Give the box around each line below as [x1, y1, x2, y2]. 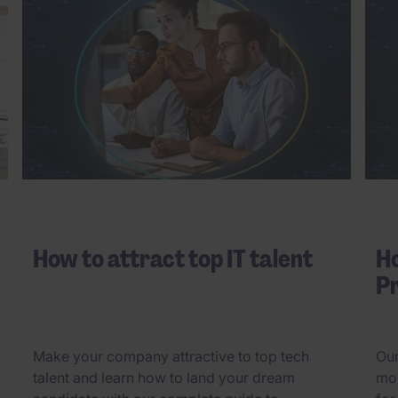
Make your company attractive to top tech [33, 346, 309, 365]
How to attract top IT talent [33, 243, 313, 276]
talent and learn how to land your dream [33, 368, 295, 386]
